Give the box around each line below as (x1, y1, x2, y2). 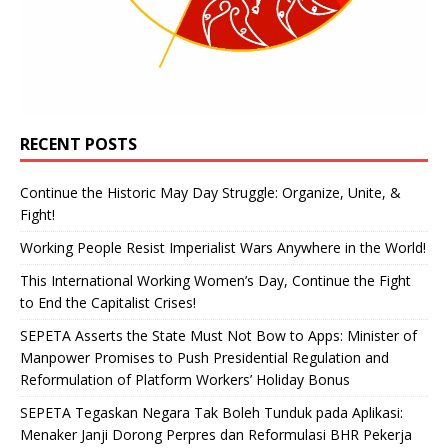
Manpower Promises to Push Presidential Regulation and (20, 348, 389, 368)
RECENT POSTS (20, 133, 137, 156)
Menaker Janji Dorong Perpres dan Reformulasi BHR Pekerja (20, 425, 412, 445)
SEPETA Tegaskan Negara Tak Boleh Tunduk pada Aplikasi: (20, 403, 403, 423)
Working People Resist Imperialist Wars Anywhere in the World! (20, 238, 426, 258)
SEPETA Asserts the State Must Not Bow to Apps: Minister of (20, 326, 417, 346)
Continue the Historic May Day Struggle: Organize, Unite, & (20, 183, 401, 203)
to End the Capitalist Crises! (20, 293, 196, 313)
